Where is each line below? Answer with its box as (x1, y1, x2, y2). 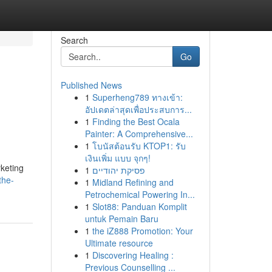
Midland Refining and (92, 176, 174, 188)
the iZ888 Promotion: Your (92, 225, 193, 237)
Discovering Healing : (92, 249, 174, 261)
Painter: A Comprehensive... (84, 127, 193, 140)
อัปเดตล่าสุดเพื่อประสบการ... (84, 103, 192, 115)
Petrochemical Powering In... (84, 188, 195, 200)
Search (60, 34, 88, 46)
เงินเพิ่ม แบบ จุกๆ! (84, 152, 151, 164)
